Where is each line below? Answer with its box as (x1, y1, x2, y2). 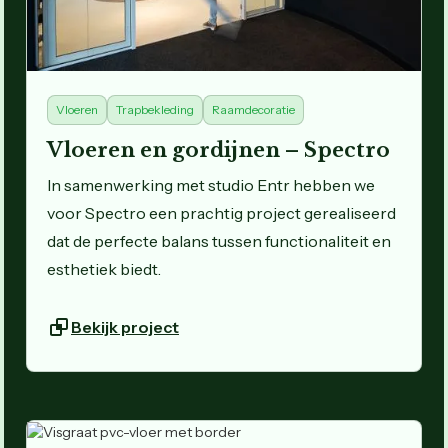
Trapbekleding (116, 101, 194, 117)
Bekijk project (71, 316, 179, 337)
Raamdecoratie (212, 101, 295, 117)
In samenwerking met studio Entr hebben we (47, 174, 375, 195)
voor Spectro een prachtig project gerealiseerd (47, 202, 396, 223)
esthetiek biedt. (47, 258, 161, 279)
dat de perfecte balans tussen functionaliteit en (47, 230, 391, 251)
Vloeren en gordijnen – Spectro (47, 137, 390, 162)
